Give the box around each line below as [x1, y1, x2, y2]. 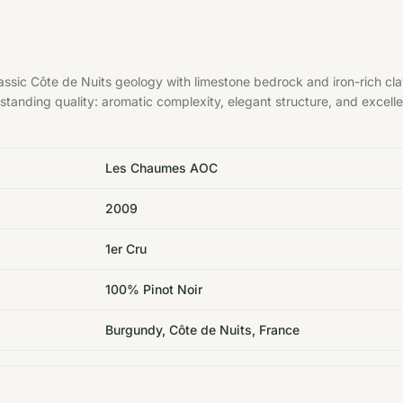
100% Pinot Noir [105, 282, 202, 297]
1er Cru [105, 241, 147, 256]
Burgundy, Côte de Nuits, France [105, 322, 300, 337]
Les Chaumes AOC [105, 160, 218, 175]
